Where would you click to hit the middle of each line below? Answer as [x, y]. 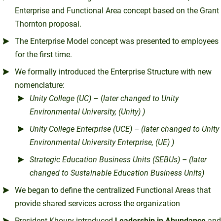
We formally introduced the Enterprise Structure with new [113, 72]
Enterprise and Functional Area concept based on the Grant [117, 10]
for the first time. [43, 54]
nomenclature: [40, 85]
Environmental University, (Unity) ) [87, 111]
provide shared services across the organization [97, 203]
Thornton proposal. [48, 24]
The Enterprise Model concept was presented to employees [117, 41]
